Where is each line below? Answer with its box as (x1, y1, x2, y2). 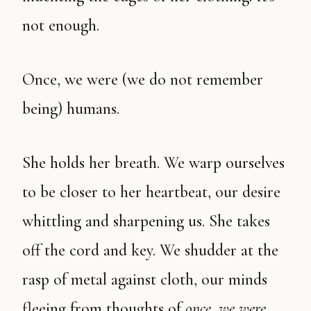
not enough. (22, 15, 99, 35)
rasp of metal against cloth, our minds (22, 269, 267, 289)
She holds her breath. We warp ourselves (22, 153, 31, 173)
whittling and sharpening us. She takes (22, 211, 270, 231)
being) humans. (22, 99, 119, 119)
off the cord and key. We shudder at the (22, 240, 278, 260)
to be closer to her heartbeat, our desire (22, 182, 280, 202)
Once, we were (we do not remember (22, 69, 35, 90)
